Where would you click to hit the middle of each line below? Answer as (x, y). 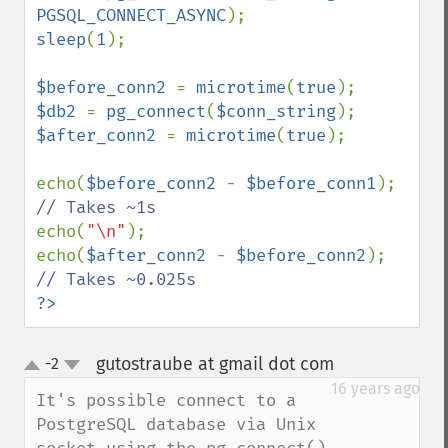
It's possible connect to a (166, 400)
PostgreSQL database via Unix (176, 424)
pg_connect (156, 111)
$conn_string (276, 111)
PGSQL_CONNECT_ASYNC (131, 15)
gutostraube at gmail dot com (214, 364)
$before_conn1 (311, 183)
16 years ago (375, 388)
